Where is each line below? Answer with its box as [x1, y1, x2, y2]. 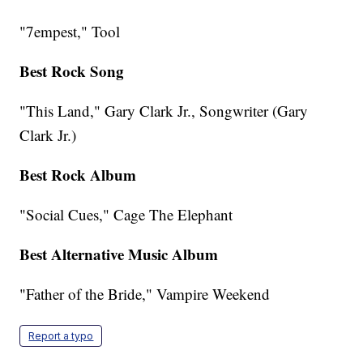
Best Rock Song [19, 60, 125, 83]
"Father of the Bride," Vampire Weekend [19, 284, 271, 305]
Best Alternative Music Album [19, 243, 219, 266]
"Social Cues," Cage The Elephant [19, 204, 233, 225]
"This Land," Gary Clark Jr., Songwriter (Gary [19, 100, 309, 122]
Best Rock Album [19, 164, 137, 186]
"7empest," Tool [19, 21, 121, 42]
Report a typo [28, 330, 94, 343]
